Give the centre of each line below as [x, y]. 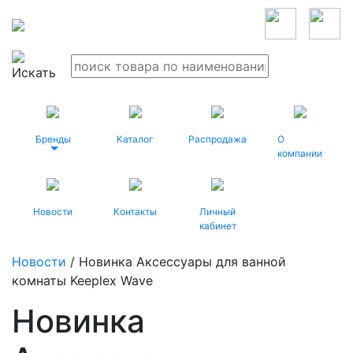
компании [299, 153]
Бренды [53, 139]
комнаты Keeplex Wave [82, 281]
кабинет [217, 226]
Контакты [136, 212]
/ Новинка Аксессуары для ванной [176, 262]
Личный [218, 212]
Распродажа [218, 139]
